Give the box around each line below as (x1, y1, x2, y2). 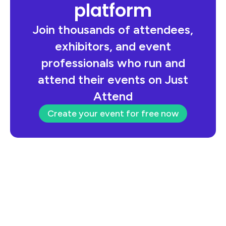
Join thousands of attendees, (33, 22, 193, 37)
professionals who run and (41, 55, 185, 71)
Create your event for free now (47, 108, 179, 120)
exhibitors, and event (55, 39, 171, 54)
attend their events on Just (38, 72, 188, 87)
